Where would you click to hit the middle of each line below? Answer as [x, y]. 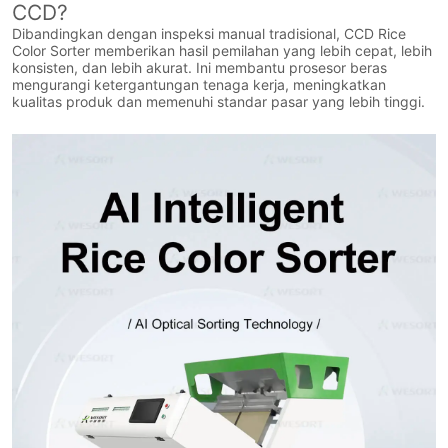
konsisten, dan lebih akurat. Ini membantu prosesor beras [200, 68]
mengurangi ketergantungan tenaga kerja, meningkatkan [199, 85]
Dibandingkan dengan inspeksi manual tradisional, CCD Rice [209, 34]
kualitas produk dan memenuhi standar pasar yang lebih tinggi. [219, 102]
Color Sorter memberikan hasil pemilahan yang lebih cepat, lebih [222, 51]
